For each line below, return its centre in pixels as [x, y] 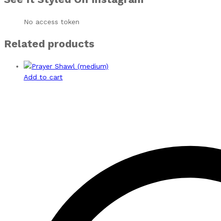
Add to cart [43, 77]
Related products [49, 44]
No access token [52, 21]
